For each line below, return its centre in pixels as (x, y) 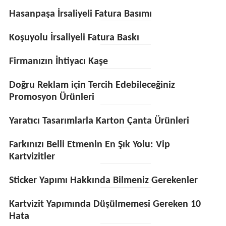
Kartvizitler (32, 157)
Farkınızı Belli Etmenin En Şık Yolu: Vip (89, 145)
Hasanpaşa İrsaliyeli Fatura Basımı (80, 14)
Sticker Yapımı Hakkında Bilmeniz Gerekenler (103, 181)
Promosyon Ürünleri (51, 97)
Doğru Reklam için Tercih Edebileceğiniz (92, 85)
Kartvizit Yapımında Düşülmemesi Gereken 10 (105, 204)
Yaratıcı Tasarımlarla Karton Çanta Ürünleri (99, 121)
